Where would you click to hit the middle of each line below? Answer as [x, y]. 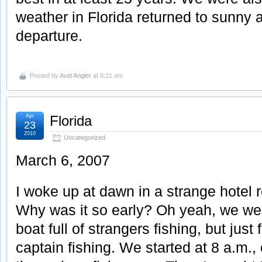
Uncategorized [85, 138]
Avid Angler [75, 76]
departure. [49, 35]
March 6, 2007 [63, 161]
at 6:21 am [107, 76]
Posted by [45, 76]
